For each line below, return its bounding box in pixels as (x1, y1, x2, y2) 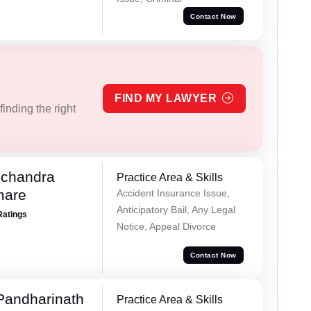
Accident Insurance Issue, (116, 187, 230, 199)
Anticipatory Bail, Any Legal (116, 204, 235, 216)
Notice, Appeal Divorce (116, 221, 216, 233)
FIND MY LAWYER (115, 92, 217, 105)
